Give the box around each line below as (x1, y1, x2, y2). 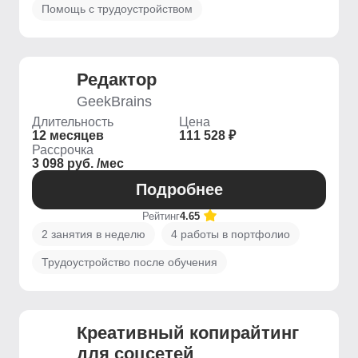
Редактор (77, 70, 157, 89)
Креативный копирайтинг (77, 323, 299, 343)
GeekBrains (77, 93, 152, 109)
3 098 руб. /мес (32, 157, 124, 170)
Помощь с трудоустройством (42, 2, 193, 15)
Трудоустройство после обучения (42, 256, 217, 268)
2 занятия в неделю (42, 228, 145, 241)
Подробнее (135, 181, 223, 198)
